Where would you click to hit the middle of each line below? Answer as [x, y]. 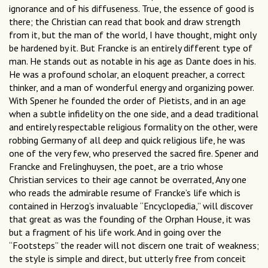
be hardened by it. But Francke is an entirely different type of [131, 48]
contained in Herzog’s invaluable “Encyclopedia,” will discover [131, 206]
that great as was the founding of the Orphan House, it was [130, 219]
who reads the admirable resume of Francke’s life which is [125, 193]
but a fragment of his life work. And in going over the [115, 232]
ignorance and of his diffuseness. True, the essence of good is [132, 9]
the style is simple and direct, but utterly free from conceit [127, 259]
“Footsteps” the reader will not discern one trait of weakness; [134, 246]
